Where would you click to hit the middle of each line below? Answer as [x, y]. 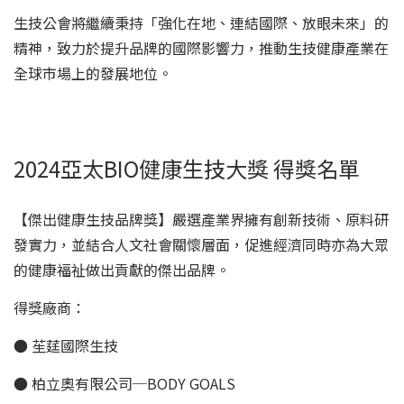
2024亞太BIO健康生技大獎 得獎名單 [187, 168]
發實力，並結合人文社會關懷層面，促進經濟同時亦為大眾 [201, 244]
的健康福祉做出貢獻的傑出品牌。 [122, 269]
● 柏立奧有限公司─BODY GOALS [124, 383]
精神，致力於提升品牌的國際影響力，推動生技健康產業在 [201, 47]
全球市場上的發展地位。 [93, 73]
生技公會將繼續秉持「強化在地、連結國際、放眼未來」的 [201, 22]
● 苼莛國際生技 [66, 345]
